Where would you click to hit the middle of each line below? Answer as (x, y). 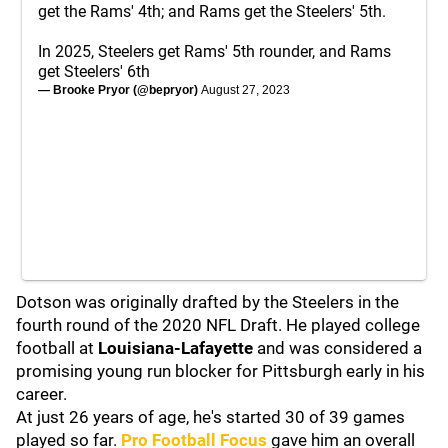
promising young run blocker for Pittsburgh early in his (220, 371)
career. (41, 394)
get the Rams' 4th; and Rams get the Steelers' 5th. (212, 11)
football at (57, 348)
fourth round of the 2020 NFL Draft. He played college (218, 325)
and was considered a (337, 348)
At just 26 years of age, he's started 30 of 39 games (210, 417)
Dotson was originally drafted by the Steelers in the (207, 302)
